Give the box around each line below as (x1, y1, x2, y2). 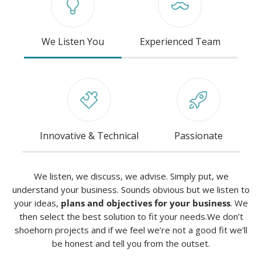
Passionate (174, 129, 223, 142)
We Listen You (41, 35, 104, 48)
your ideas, (14, 197, 61, 209)
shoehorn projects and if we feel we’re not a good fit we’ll (15, 224, 247, 236)
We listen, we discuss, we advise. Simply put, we (33, 170, 229, 182)
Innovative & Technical (39, 129, 139, 142)
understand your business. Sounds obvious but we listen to (12, 184, 250, 195)
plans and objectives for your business (61, 197, 230, 209)
